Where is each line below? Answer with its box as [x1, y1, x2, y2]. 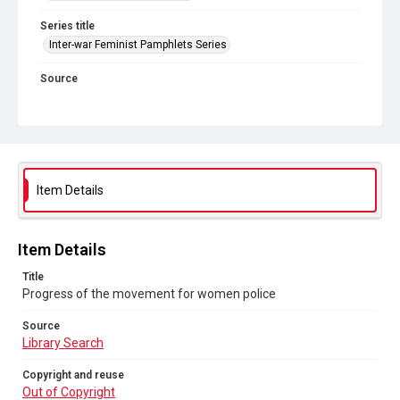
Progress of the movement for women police [22, 287, 276, 301]
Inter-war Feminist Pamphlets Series [49, 38, 227, 51]
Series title [40, 20, 95, 32]
